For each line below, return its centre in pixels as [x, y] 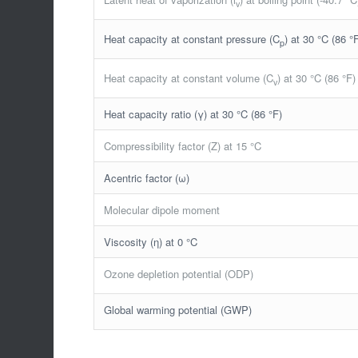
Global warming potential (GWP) [178, 309]
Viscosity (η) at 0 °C [151, 241]
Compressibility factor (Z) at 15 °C [183, 145]
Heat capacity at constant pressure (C [192, 38]
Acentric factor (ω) [147, 177]
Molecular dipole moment [162, 209]
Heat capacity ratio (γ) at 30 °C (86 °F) [193, 113]
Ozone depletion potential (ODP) [179, 273]
